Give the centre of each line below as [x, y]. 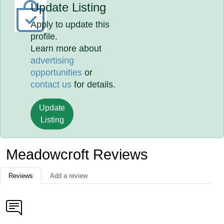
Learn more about [66, 48]
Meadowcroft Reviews [77, 154]
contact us [51, 84]
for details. [94, 84]
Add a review [69, 176]
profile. [44, 36]
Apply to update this [70, 24]
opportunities [56, 72]
